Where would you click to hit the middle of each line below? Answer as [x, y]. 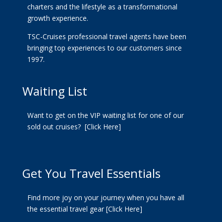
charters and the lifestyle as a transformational [102, 7]
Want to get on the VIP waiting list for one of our [105, 115]
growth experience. [57, 18]
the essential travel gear [66, 209]
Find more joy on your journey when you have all [106, 198]
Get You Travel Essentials [91, 173]
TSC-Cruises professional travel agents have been [107, 37]
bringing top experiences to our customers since [104, 48]
